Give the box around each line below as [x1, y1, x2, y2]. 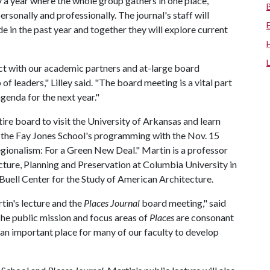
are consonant [174, 212, 234, 223]
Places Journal [84, 197, 140, 209]
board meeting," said [140, 197, 226, 209]
